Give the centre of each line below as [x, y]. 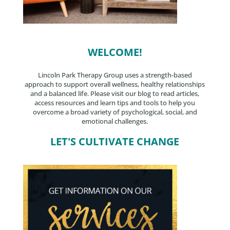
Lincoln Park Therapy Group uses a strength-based [115, 75]
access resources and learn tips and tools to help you [115, 102]
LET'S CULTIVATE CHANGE [115, 141]
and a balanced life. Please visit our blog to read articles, [115, 93]
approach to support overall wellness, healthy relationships [115, 84]
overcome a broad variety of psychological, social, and [115, 112]
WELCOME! [115, 52]
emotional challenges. [115, 121]
